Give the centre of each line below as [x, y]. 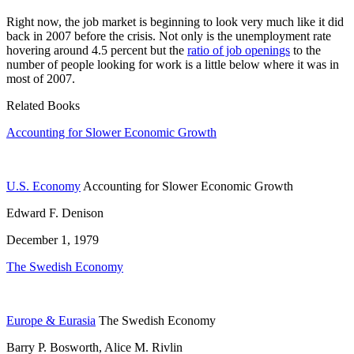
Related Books [43, 106]
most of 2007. [41, 79]
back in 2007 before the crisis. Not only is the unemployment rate [169, 36]
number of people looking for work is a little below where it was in [173, 65]
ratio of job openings [239, 51]
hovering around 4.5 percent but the [97, 51]
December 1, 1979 [53, 240]
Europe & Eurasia [51, 321]
